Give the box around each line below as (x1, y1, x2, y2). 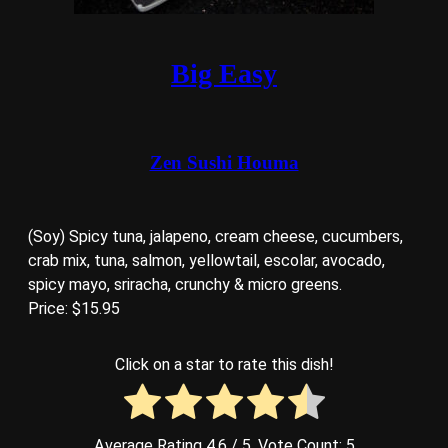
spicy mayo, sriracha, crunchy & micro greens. (28, 274, 342, 294)
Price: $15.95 (28, 298, 120, 318)
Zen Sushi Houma (149, 151, 299, 173)
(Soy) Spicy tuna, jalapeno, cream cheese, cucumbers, (28, 226, 403, 246)
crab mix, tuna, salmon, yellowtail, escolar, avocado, (28, 250, 385, 270)
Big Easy (171, 58, 277, 90)
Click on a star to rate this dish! (114, 354, 334, 374)
